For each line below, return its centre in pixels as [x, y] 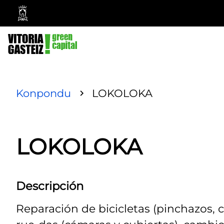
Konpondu [43, 93]
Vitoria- [40, 30]
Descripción [50, 186]
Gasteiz [41, 41]
